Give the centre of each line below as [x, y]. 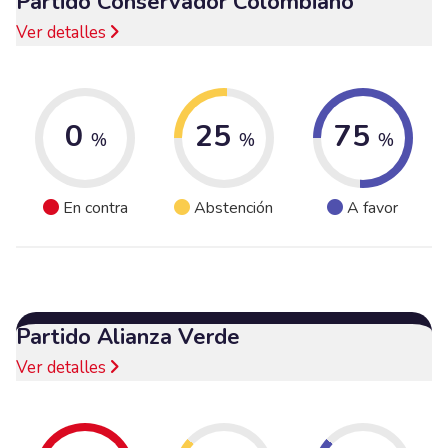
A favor [373, 208]
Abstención [234, 208]
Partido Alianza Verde [128, 336]
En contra [95, 208]
